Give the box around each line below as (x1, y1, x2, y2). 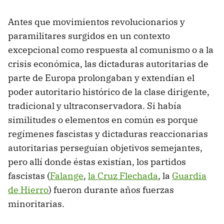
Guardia (172, 169, 206, 181)
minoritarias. (8, 197, 64, 209)
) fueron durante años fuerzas (48, 183, 174, 195)
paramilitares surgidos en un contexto (8, 29, 170, 41)
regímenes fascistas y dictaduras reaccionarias (8, 127, 208, 139)
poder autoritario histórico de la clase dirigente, (8, 85, 209, 97)
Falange (50, 169, 83, 181)
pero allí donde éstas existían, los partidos (8, 155, 186, 167)
